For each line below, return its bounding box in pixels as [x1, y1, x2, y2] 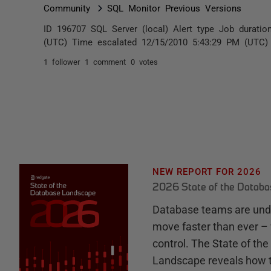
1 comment [85, 57, 126, 65]
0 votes [131, 57, 158, 65]
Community [44, 3, 90, 12]
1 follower [44, 57, 80, 65]
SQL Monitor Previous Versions [107, 3, 241, 12]
